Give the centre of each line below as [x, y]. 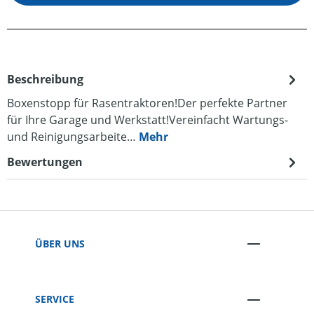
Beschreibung [45, 79]
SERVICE [55, 299]
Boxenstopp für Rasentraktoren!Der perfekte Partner [147, 103]
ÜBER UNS [60, 243]
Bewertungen [45, 162]
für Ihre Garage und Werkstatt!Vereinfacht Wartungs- [148, 120]
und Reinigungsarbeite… [73, 137]
